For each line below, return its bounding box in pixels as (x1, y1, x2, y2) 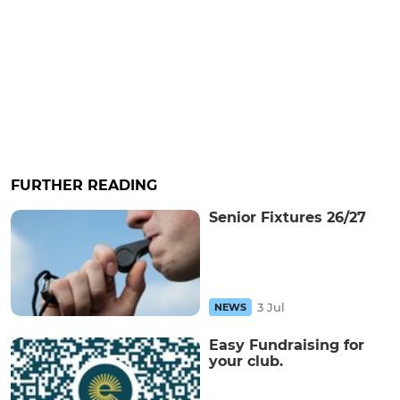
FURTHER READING (11, 176, 157, 194)
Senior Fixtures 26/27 (209, 208, 366, 226)
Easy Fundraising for (209, 337, 364, 354)
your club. (209, 353, 283, 371)
